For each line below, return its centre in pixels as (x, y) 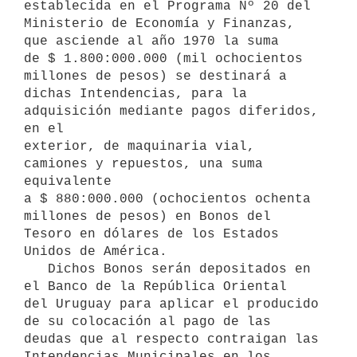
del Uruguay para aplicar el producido (171, 304)
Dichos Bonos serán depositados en (36, 269)
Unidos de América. (96, 251)
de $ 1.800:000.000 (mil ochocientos (163, 59)
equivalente (68, 181)
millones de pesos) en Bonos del (147, 216)
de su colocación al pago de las (147, 322)
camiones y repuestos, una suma (143, 164)
